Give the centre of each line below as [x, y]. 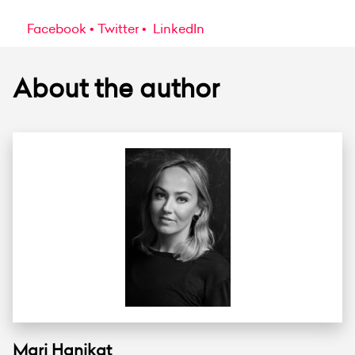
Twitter [118, 28]
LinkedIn [177, 28]
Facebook [57, 28]
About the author [116, 88]
